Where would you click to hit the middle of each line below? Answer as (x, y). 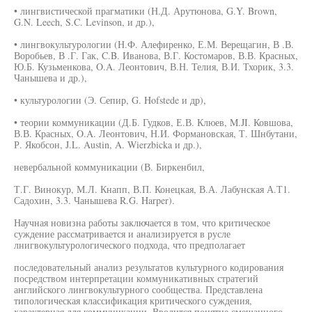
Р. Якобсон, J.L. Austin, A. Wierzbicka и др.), (108, 145)
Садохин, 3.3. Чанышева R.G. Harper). (94, 200)
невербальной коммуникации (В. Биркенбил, (109, 167)
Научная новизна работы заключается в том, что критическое (142, 223)
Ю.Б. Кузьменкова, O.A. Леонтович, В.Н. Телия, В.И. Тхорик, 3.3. (154, 67)
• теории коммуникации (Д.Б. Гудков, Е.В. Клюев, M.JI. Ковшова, (154, 122)
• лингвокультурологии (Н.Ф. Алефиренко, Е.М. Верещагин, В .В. (154, 44)
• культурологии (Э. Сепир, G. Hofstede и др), (110, 100)
